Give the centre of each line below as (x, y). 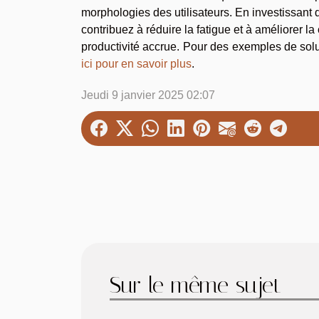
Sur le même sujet (195, 284)
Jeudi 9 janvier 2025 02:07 (148, 95)
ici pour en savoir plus (136, 63)
